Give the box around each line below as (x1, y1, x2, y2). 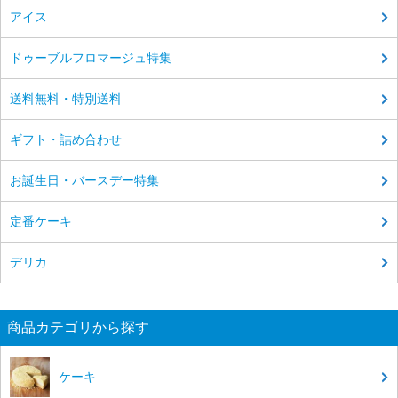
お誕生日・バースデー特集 (10, 173, 159, 188)
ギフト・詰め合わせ (10, 132, 122, 147)
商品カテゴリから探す (7, 320, 149, 336)
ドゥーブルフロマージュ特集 (10, 51, 171, 66)
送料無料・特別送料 (10, 92, 122, 107)
